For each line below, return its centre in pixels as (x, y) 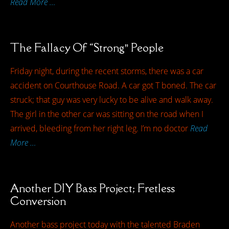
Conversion (38, 201)
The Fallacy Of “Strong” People (87, 47)
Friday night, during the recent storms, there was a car (107, 71)
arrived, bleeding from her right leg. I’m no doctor (100, 128)
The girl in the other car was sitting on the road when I (107, 114)
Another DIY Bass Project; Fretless (93, 188)
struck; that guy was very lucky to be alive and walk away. (112, 100)
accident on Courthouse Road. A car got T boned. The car (113, 85)
